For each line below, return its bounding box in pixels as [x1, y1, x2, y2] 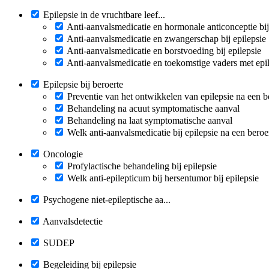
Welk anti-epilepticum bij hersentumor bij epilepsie [67, 172, 259, 183]
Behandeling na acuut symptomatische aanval [67, 103, 240, 113]
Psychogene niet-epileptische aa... [43, 194, 171, 205]
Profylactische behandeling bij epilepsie [67, 160, 217, 171]
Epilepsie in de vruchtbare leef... [43, 9, 165, 20]
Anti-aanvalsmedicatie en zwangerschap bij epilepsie [67, 33, 266, 44]
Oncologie [43, 148, 83, 159]
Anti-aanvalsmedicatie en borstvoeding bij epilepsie [67, 45, 261, 56]
